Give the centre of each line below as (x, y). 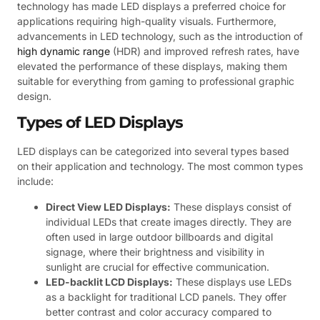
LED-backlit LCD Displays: (109, 281)
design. (34, 96)
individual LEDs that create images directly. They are (169, 221)
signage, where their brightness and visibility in (155, 251)
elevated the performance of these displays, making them (152, 66)
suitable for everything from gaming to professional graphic (156, 81)
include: (35, 181)
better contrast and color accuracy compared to (159, 311)
